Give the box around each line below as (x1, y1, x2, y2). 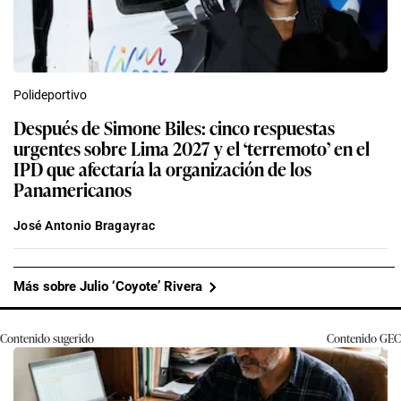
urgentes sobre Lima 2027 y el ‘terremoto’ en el (13, 133, 370, 161)
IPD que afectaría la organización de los (13, 154, 311, 182)
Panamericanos (13, 175, 132, 202)
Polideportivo (13, 87, 87, 102)
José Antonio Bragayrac (13, 218, 156, 233)
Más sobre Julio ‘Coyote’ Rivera (13, 278, 202, 295)
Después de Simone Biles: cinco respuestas (13, 113, 335, 141)
